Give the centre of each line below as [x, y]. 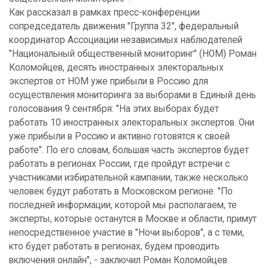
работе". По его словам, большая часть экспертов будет [129, 150]
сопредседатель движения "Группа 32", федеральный [124, 27]
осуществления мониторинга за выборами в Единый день [133, 95]
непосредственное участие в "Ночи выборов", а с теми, [127, 233]
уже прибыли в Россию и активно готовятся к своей [119, 137]
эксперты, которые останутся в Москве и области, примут [133, 219]
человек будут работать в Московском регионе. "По [121, 192]
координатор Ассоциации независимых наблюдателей [126, 40]
